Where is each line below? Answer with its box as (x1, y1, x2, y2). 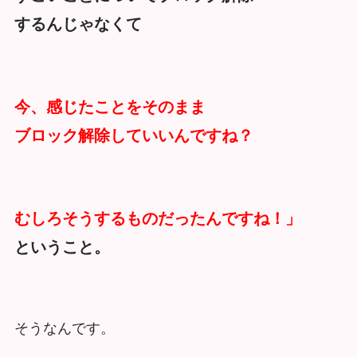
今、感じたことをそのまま (14, 97, 206, 116)
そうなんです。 (14, 320, 115, 336)
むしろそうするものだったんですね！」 (14, 209, 301, 227)
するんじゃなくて (14, 15, 142, 33)
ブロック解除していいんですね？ (14, 126, 253, 144)
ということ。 (14, 237, 110, 256)
